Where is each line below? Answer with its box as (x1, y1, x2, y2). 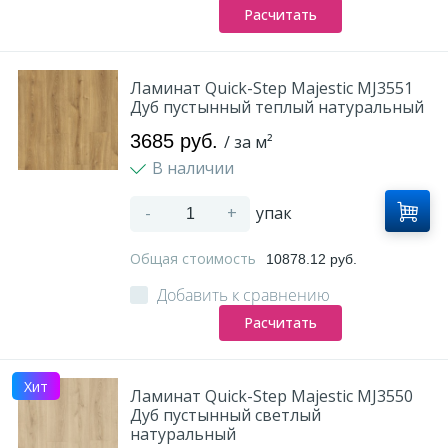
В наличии (152, 157, 238, 179)
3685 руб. (130, 130, 224, 152)
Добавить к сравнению (157, 284, 330, 306)
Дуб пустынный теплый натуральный (130, 96, 424, 118)
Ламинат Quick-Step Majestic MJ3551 (130, 77, 413, 99)
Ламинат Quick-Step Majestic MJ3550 (130, 385, 413, 407)
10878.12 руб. (266, 251, 357, 267)
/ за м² (224, 131, 273, 153)
